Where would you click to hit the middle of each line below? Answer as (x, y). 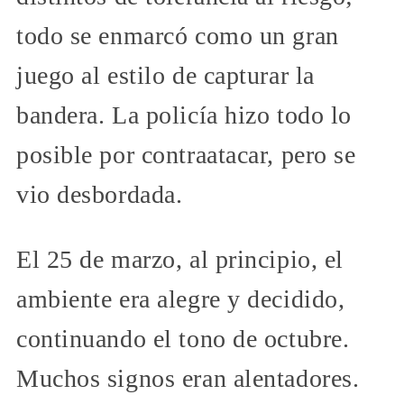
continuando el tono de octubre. (183, 339)
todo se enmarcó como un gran (178, 36)
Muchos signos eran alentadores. (188, 379)
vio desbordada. (100, 195)
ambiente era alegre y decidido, (181, 299)
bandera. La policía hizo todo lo (184, 115)
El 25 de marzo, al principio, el (180, 260)
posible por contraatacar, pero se (186, 155)
